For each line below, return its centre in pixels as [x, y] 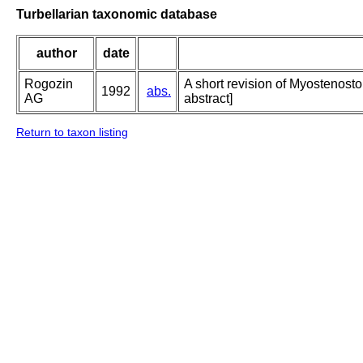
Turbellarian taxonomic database [117, 14]
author [56, 53]
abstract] [208, 99]
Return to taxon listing [72, 132]
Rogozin [49, 84]
